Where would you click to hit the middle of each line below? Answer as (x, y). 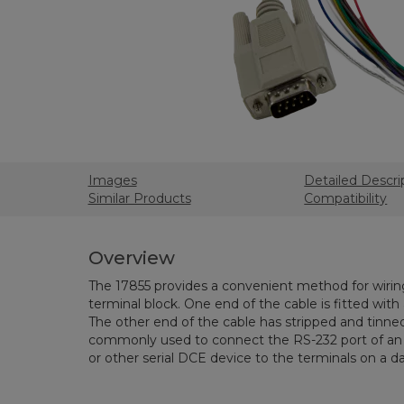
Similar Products (139, 198)
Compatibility (346, 198)
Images (112, 180)
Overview (131, 258)
